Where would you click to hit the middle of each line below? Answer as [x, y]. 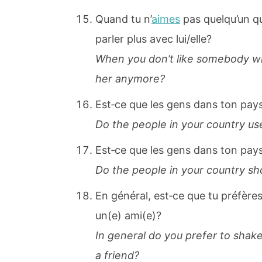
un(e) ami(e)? [128, 216]
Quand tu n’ [123, 19]
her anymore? [130, 79]
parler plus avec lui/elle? [154, 39]
